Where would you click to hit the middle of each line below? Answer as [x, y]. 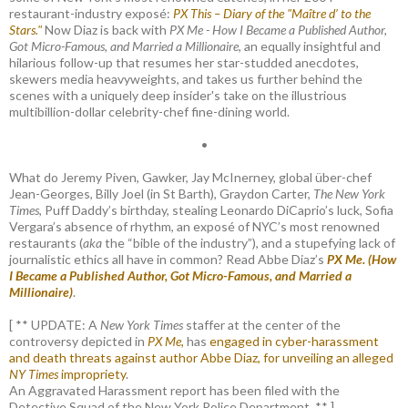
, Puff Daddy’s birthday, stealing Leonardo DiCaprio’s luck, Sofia [216, 210]
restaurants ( [46, 243]
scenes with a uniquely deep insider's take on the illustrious [178, 96]
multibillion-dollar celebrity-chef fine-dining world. [149, 112]
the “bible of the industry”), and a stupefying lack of [249, 243]
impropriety [92, 374]
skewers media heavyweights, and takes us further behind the [186, 79]
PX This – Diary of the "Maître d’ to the [272, 14]
